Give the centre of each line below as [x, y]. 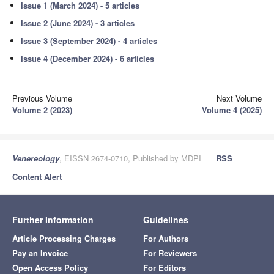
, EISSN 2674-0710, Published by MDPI [130, 158]
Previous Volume [42, 98]
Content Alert [37, 177]
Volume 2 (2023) [42, 110]
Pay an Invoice [40, 253]
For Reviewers [170, 253]
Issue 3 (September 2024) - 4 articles [89, 41]
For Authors [166, 239]
